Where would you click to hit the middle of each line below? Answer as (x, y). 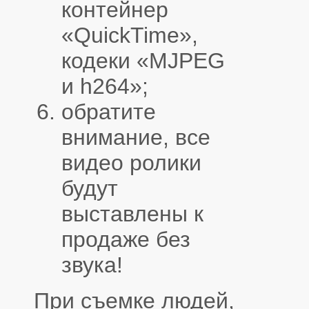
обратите (109, 112)
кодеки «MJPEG (143, 61)
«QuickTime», (130, 36)
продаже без (126, 240)
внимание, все (136, 138)
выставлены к (132, 214)
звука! (92, 265)
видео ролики (131, 163)
